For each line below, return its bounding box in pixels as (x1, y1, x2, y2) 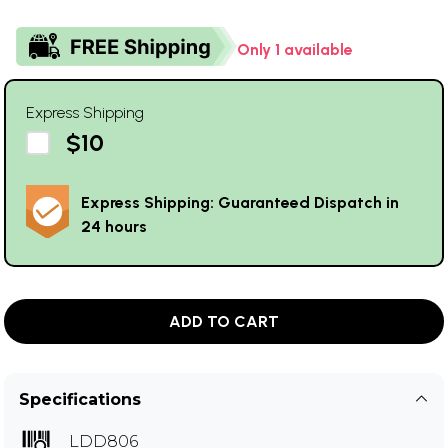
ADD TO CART (169, 311, 279, 331)
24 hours (81, 216, 147, 236)
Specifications (19, 389, 141, 409)
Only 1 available (237, 39, 353, 59)
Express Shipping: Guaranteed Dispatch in (81, 192, 399, 212)
